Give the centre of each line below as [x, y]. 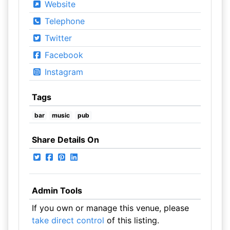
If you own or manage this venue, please [110, 208]
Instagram [62, 72]
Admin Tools [57, 190]
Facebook [62, 55]
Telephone [63, 21]
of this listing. [131, 220]
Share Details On [65, 140]
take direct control [68, 220]
